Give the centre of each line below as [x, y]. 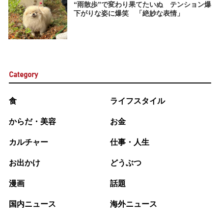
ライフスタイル [137, 101]
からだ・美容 [32, 122]
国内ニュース [32, 204]
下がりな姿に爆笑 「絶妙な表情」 [128, 13]
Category [23, 75]
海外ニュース [134, 204]
